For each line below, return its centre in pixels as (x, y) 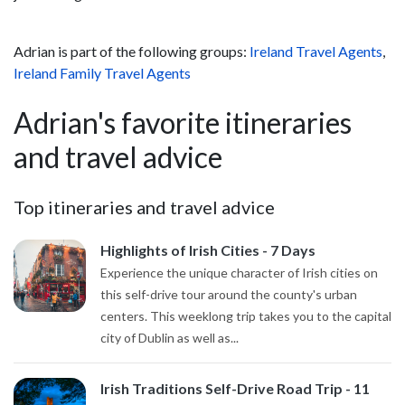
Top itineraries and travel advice (144, 207)
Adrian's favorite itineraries (183, 122)
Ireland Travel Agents (316, 51)
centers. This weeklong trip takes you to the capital (246, 316)
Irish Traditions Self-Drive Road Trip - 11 (235, 388)
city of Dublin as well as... (170, 337)
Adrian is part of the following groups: (132, 51)
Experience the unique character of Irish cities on (239, 272)
